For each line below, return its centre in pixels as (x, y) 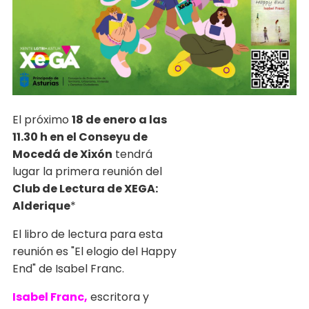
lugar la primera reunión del (87, 172)
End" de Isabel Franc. (68, 269)
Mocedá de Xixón (62, 154)
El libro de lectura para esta (87, 235)
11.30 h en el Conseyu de (80, 137)
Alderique (41, 206)
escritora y (119, 297)
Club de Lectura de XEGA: (85, 189)
